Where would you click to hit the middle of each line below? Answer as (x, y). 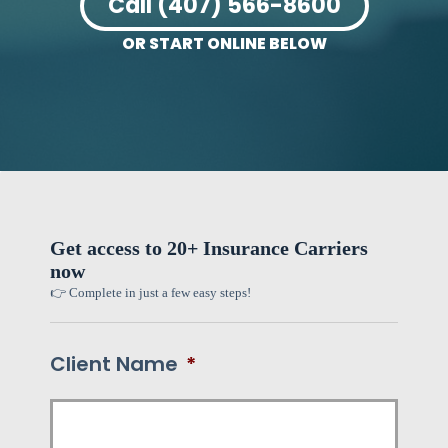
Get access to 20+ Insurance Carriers (209, 248)
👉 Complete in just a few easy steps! (150, 292)
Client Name (114, 364)
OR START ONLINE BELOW (224, 43)
